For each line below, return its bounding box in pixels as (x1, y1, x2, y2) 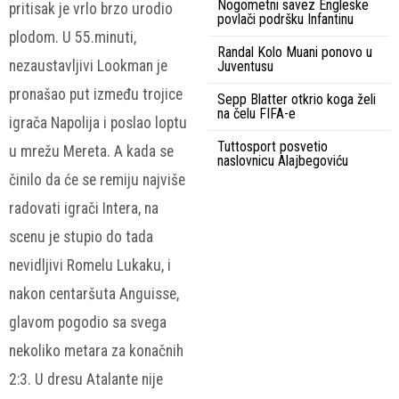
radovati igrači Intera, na (9, 199, 159, 218)
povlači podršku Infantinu (217, 10, 354, 28)
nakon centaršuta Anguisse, (9, 285, 179, 304)
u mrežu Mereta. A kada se (9, 142, 174, 161)
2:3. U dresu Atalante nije (9, 370, 163, 389)
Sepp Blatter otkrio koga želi (217, 90, 376, 108)
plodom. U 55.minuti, (9, 28, 136, 47)
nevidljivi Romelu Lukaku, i (9, 256, 171, 275)
